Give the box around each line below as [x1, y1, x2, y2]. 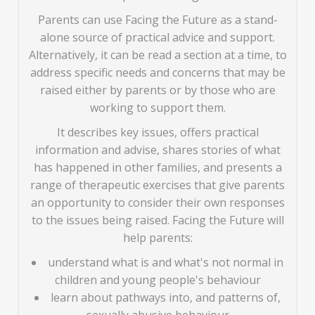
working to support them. [89, 100, 226, 115]
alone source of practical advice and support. [40, 30, 275, 45]
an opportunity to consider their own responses [30, 195, 285, 210]
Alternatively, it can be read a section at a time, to [28, 47, 287, 63]
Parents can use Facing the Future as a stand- [37, 12, 278, 27]
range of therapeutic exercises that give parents [30, 177, 285, 193]
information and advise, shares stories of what [34, 142, 281, 157]
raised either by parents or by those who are [39, 82, 276, 98]
